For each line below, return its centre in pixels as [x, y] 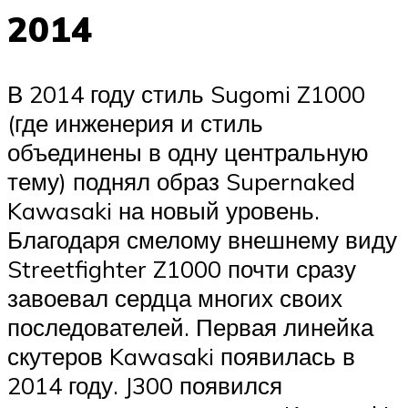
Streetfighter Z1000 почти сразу [182, 269]
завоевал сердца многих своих [175, 298]
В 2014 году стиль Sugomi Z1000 [186, 94]
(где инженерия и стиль [135, 123]
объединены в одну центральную [188, 153]
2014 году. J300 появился [145, 386]
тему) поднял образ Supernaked [181, 182]
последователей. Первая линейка [190, 327]
